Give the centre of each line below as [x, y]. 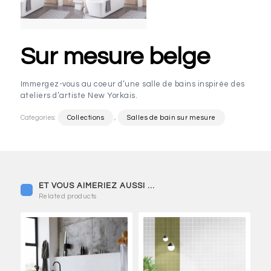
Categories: [38, 117]
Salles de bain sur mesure [171, 117]
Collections [86, 117]
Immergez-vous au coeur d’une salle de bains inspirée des [132, 84]
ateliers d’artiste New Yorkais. [79, 95]
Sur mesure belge [115, 56]
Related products [67, 196]
